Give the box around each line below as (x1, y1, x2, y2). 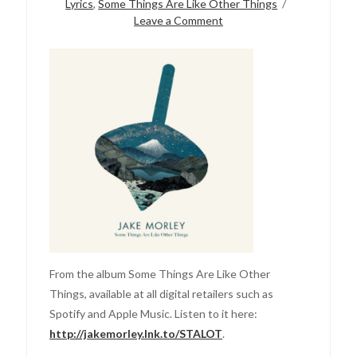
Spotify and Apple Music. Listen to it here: (49, 306, 258, 320)
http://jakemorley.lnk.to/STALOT (49, 326, 223, 340)
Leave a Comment (133, 13, 223, 27)
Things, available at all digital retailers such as (49, 286, 274, 300)
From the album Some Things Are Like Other (49, 266, 271, 280)
